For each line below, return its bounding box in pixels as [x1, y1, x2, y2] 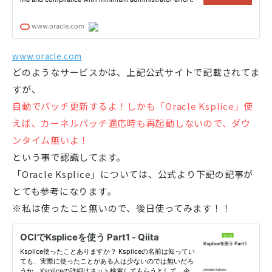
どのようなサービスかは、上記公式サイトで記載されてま [12, 66, 260, 79]
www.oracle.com [12, 50, 82, 63]
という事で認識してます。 [12, 151, 126, 164]
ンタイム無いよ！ [12, 134, 89, 147]
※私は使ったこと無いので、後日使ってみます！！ [12, 202, 231, 215]
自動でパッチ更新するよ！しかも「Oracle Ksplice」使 [12, 100, 253, 113]
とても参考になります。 [12, 185, 117, 198]
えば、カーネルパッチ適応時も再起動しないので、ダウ [12, 117, 251, 130]
